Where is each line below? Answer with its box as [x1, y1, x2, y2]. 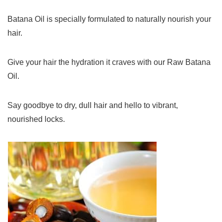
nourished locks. [7, 114, 65, 123]
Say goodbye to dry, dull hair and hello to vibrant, [7, 101, 178, 110]
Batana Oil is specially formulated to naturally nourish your [7, 14, 211, 23]
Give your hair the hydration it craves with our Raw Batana [7, 57, 211, 66]
